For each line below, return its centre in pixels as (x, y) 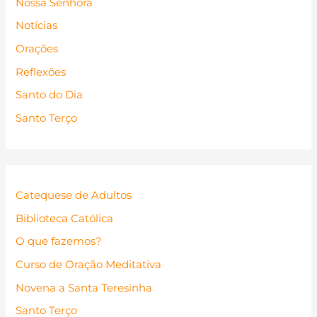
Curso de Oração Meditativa (89, 265)
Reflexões (41, 72)
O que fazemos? (59, 242)
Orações (37, 48)
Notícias (37, 26)
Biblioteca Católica (65, 218)
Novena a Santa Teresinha (84, 288)
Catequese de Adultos (74, 196)
